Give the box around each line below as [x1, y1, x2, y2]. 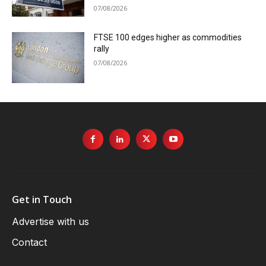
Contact [12, 236, 47, 248]
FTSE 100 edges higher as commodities [94, 33, 242, 43]
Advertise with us [12, 216, 89, 227]
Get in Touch [12, 193, 72, 206]
